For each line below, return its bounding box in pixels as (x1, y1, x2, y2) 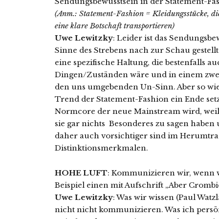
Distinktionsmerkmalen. (55, 143, 148, 153)
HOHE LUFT (55, 168, 108, 178)
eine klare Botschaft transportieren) (55, 21, 175, 31)
